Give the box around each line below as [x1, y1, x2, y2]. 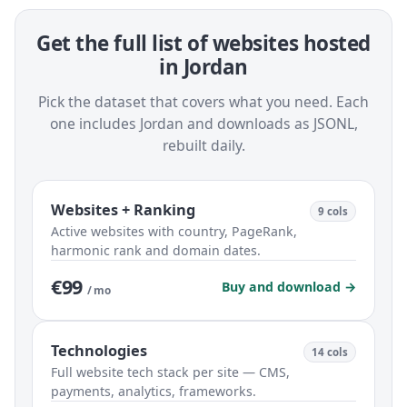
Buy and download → [222, 278, 356, 296]
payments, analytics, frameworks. [51, 382, 256, 401]
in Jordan [159, 53, 248, 82]
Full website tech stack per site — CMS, [51, 363, 290, 382]
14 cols [312, 345, 348, 360]
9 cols [318, 204, 348, 219]
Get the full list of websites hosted [36, 29, 371, 58]
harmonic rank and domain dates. [51, 242, 261, 260]
